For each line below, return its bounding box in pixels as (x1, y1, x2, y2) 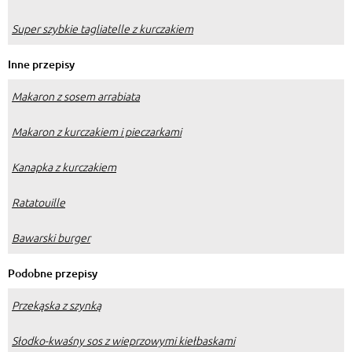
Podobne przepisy (8, 266, 97, 281)
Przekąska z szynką (12, 297, 101, 313)
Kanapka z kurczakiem (12, 159, 116, 175)
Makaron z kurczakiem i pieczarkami (12, 123, 181, 140)
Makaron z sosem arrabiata (12, 88, 140, 104)
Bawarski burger (12, 229, 90, 246)
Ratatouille (12, 194, 65, 211)
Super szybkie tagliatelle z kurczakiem (12, 20, 193, 37)
